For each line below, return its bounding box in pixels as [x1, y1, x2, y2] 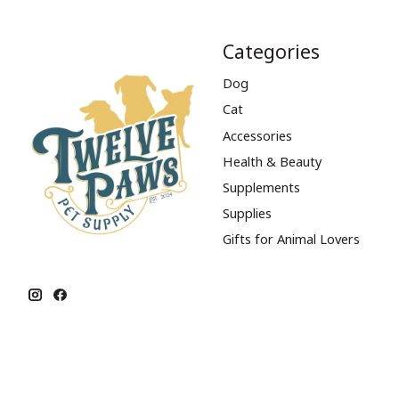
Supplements [222, 177, 300, 196]
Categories [222, 38, 320, 64]
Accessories [222, 126, 292, 144]
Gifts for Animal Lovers [222, 230, 360, 248]
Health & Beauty [222, 151, 322, 170]
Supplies [222, 203, 272, 222]
